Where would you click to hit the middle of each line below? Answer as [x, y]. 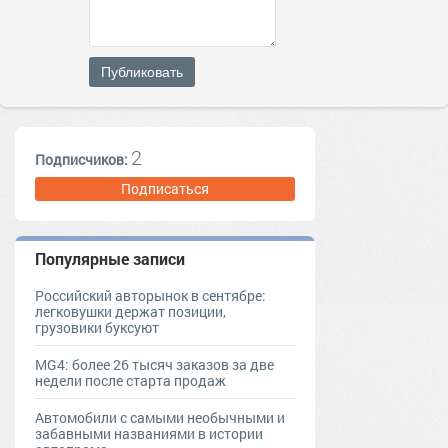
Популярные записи [110, 258]
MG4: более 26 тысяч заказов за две [154, 364]
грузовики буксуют [97, 327]
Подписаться [165, 188]
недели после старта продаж [130, 380]
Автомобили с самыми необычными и [160, 417]
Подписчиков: [83, 159]
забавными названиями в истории [149, 433]
